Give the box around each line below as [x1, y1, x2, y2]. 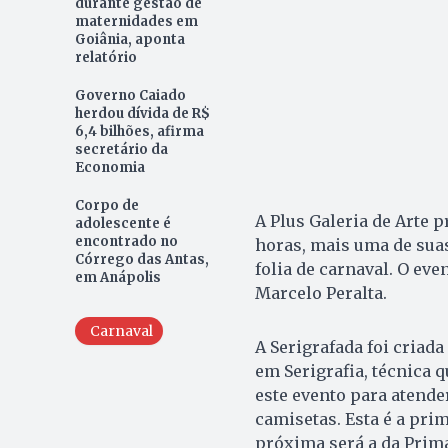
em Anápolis [74, 269, 161, 287]
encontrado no [74, 233, 178, 251]
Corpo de [74, 197, 139, 215]
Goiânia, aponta [74, 31, 185, 49]
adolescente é [74, 215, 171, 233]
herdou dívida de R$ [74, 105, 210, 123]
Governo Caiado [74, 87, 186, 105]
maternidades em [74, 13, 198, 31]
